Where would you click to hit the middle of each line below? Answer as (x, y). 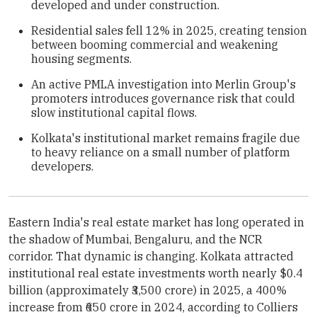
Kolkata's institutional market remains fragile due (166, 138)
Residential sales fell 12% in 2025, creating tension (169, 30)
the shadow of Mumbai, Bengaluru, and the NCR (136, 239)
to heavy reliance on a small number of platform (161, 152)
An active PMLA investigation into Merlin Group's (163, 84)
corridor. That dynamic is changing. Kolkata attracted (151, 256)
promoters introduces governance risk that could (163, 98)
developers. (62, 166)
